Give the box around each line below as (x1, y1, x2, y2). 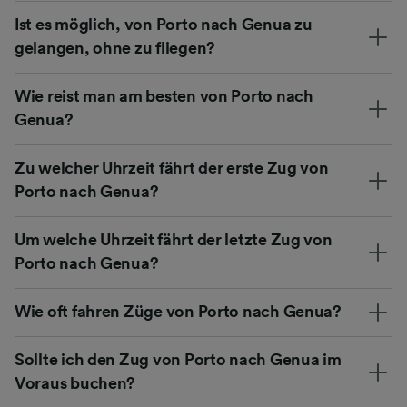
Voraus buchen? (15, 375, 136, 392)
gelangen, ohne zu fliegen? (15, 40, 215, 57)
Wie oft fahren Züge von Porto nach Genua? (15, 303, 342, 321)
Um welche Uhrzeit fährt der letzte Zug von (15, 232, 333, 249)
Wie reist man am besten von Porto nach (15, 88, 313, 105)
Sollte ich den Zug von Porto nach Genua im (15, 352, 342, 369)
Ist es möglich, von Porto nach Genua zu (15, 16, 313, 34)
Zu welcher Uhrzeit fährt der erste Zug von (15, 160, 329, 177)
